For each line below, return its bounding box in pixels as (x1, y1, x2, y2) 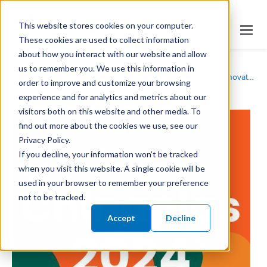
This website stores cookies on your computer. (18, 20, 193, 30)
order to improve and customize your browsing (18, 77, 191, 88)
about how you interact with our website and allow (18, 48, 207, 59)
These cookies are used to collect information (18, 34, 189, 45)
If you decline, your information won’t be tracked (18, 148, 198, 159)
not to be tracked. (18, 191, 85, 202)
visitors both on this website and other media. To (18, 105, 201, 116)
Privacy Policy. (18, 134, 70, 145)
